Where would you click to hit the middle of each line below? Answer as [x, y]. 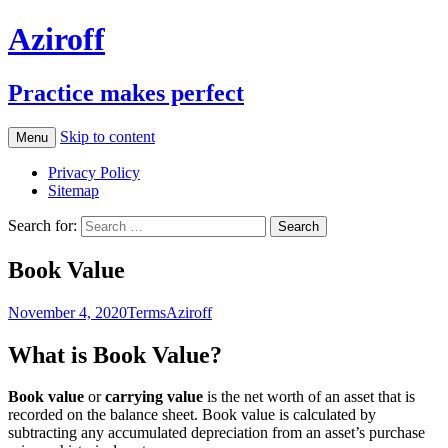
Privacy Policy [94, 172]
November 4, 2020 [67, 312]
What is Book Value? [115, 354]
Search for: [42, 225]
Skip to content [107, 136]
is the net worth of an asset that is [309, 397]
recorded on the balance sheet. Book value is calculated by [192, 415]
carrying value [154, 397]
